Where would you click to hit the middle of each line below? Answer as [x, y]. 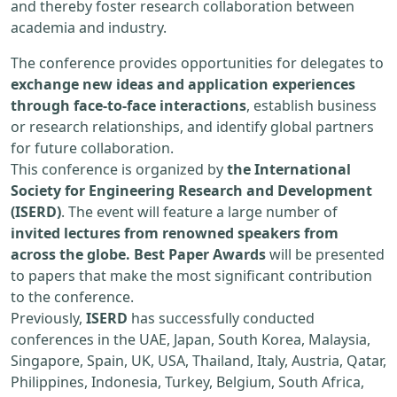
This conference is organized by [119, 170]
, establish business [311, 106]
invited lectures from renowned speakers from [175, 234]
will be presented [325, 255]
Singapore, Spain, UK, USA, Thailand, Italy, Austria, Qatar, [198, 361]
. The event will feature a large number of [199, 212]
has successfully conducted [221, 319]
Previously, [48, 319]
